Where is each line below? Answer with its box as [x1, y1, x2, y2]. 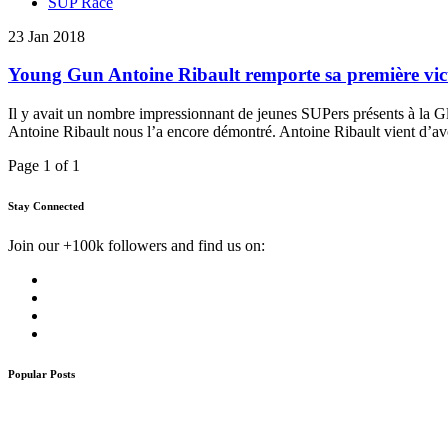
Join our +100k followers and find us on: [8, 237, 265, 255]
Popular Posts [8, 368, 75, 381]
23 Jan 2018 [8, 27, 85, 45]
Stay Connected [8, 200, 84, 213]
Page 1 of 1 [8, 157, 80, 175]
